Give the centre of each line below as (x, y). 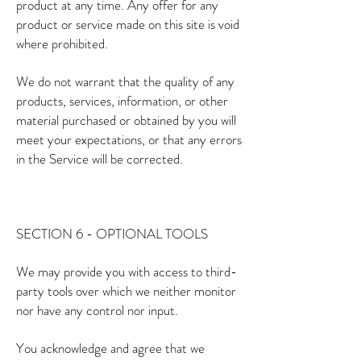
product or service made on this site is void (128, 24)
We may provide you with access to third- (127, 272)
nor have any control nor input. (97, 310)
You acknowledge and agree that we (110, 348)
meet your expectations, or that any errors (129, 139)
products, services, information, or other (122, 101)
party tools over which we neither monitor (126, 291)
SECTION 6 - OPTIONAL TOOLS (112, 234)
